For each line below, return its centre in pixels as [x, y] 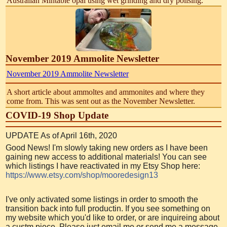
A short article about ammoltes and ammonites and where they [105, 92]
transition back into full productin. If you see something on [108, 208]
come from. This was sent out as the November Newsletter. [101, 101]
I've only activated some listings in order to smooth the [102, 199]
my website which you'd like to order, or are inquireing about [113, 217]
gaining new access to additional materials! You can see [106, 157]
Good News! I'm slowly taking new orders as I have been [107, 147]
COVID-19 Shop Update [57, 115]
